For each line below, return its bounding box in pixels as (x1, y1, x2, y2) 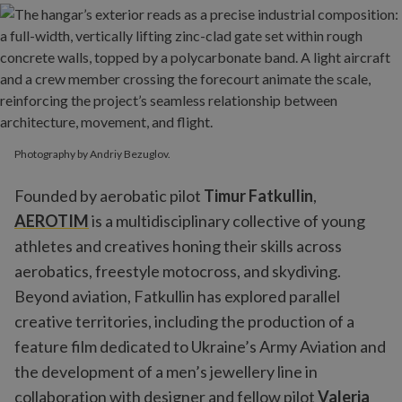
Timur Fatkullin (204, 186, 313, 205)
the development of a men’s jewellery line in (14, 362, 318, 381)
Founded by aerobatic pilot (14, 186, 204, 205)
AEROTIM (14, 211, 89, 231)
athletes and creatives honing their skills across (14, 236, 342, 256)
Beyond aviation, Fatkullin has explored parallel (14, 286, 340, 306)
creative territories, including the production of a (14, 311, 354, 331)
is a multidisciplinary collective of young (89, 211, 365, 231)
